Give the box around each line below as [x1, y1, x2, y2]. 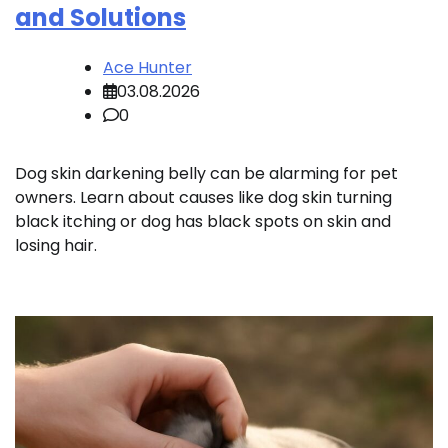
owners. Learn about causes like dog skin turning [15, 185, 392, 209]
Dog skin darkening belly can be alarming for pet [15, 161, 398, 185]
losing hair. [15, 233, 97, 257]
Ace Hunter [103, 55, 192, 79]
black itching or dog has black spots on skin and [15, 209, 391, 233]
